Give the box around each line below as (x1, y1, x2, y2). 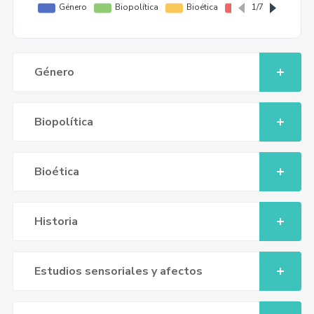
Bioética (34, 164, 79, 179)
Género (34, 64, 74, 80)
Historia (34, 214, 78, 229)
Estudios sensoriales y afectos (34, 264, 203, 279)
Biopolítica (34, 114, 93, 130)
